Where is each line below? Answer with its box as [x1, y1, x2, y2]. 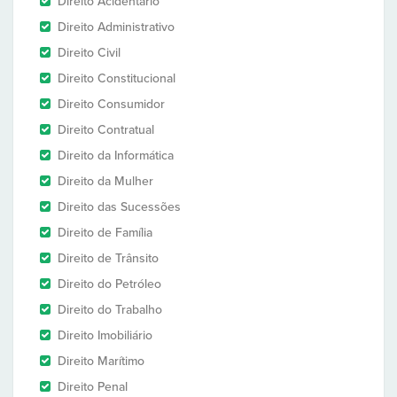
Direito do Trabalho [58, 302, 162, 317]
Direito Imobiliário [58, 328, 152, 343]
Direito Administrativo [58, 19, 175, 35]
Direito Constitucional [58, 71, 175, 86]
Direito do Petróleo [58, 276, 161, 292]
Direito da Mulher [58, 174, 153, 189]
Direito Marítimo [58, 354, 144, 369]
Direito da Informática [58, 148, 174, 163]
